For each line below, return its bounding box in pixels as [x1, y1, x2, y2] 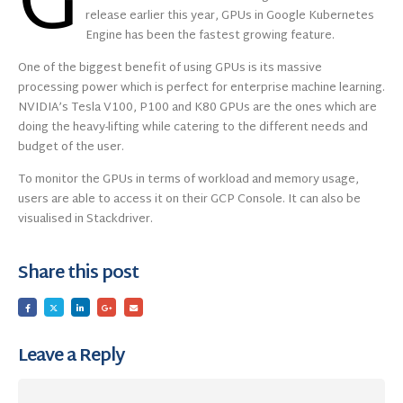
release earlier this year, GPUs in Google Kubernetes [85, 4, 374, 27]
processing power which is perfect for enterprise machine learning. [18, 77, 385, 100]
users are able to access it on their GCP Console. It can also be [18, 189, 361, 211]
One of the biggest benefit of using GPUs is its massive [18, 58, 322, 80]
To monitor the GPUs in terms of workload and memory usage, [18, 169, 359, 192]
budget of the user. [18, 137, 124, 159]
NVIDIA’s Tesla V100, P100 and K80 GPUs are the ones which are [18, 97, 377, 120]
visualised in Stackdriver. [18, 209, 153, 231]
